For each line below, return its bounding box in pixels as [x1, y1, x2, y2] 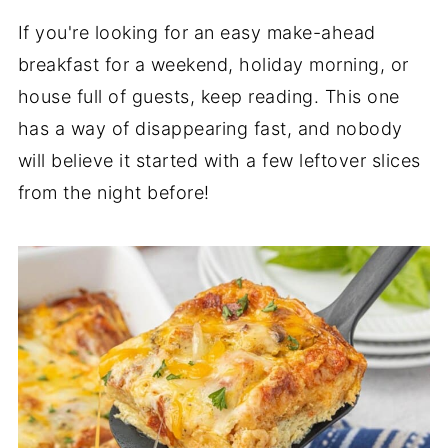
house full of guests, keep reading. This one [17, 86, 400, 107]
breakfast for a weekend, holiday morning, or [17, 54, 409, 75]
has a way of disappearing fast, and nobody [17, 118, 403, 139]
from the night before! [17, 182, 210, 203]
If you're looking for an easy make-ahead [17, 22, 376, 43]
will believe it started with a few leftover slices [17, 150, 421, 171]
